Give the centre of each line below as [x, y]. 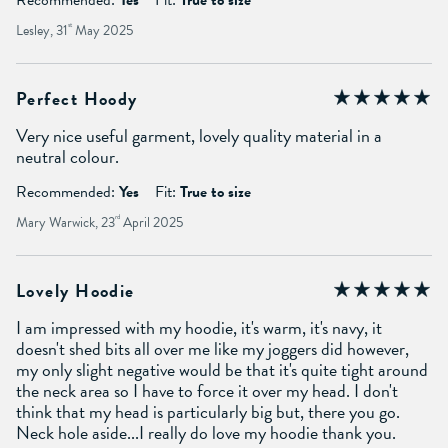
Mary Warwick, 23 [65, 222]
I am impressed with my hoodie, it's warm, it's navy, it [199, 327]
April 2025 [151, 222]
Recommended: [65, 191]
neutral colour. [67, 156]
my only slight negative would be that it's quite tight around [222, 369]
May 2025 [102, 30]
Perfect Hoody [77, 98]
